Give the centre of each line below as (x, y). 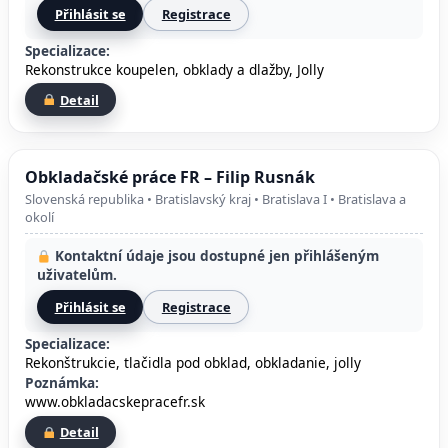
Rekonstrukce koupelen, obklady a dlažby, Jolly (174, 69)
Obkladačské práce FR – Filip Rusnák (170, 176)
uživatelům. (77, 275)
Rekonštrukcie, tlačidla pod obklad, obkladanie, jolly (193, 362)
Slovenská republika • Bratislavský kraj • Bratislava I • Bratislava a (215, 199)
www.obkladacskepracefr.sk (115, 402)
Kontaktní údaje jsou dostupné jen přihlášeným (214, 256)
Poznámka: (62, 383)
